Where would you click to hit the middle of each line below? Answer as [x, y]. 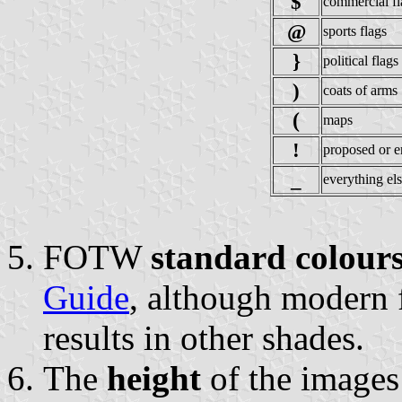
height [154, 378]
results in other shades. [204, 337]
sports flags [355, 31]
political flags [361, 60]
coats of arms [360, 90]
